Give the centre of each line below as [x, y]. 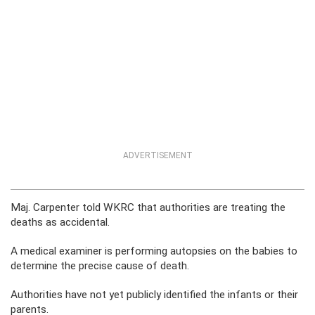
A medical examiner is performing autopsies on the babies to [154, 251]
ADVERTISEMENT [157, 155]
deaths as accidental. [60, 222]
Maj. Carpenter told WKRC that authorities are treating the [148, 207]
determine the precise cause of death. [100, 266]
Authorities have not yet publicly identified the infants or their [154, 295]
